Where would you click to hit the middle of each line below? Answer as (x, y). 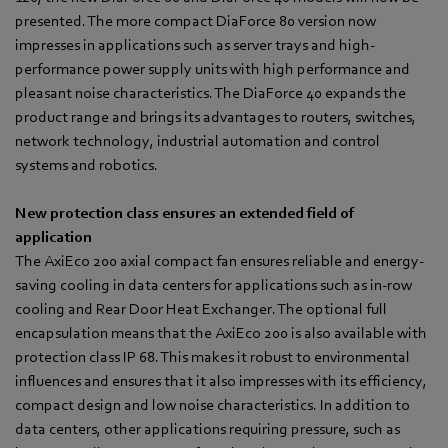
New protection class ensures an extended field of (184, 213)
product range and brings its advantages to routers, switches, (215, 117)
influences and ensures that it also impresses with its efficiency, (221, 381)
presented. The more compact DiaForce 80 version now (195, 21)
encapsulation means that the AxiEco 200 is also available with (221, 333)
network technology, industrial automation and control (197, 141)
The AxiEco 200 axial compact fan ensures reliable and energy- (219, 261)
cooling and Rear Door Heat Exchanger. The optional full (201, 309)
